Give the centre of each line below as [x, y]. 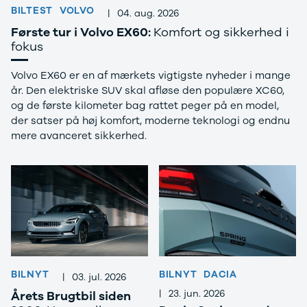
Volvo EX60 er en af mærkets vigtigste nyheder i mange [151, 75]
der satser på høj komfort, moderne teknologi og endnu [150, 120]
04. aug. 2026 [149, 13]
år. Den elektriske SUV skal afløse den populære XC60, [148, 90]
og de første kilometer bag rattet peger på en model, [145, 105]
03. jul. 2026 [100, 277]
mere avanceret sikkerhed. [79, 135]
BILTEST [32, 11]
